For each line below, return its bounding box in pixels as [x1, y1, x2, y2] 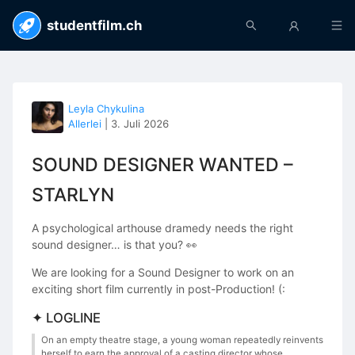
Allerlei [68, 117, 101, 130]
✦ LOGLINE [32, 309, 101, 326]
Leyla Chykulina [68, 102, 144, 115]
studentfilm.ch [47, 17, 142, 33]
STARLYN [32, 184, 114, 206]
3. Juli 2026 [111, 117, 169, 130]
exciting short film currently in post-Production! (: [32, 281, 285, 296]
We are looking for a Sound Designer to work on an [32, 265, 294, 279]
